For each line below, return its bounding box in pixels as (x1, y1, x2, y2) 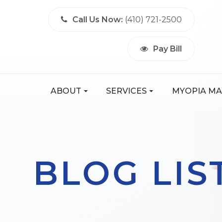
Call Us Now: (72, 15, 123, 24)
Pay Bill (153, 44, 182, 54)
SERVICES (106, 86, 147, 96)
